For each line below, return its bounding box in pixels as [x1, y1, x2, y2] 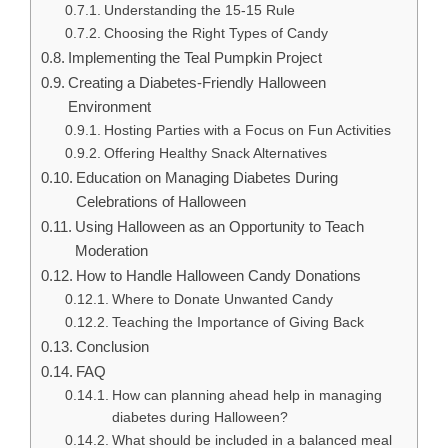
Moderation [75, 242, 149, 260]
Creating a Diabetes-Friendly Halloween [68, 74, 327, 92]
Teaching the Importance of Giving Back [111, 315, 364, 331]
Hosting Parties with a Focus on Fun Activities [103, 123, 391, 139]
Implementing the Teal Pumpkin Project [68, 49, 323, 67]
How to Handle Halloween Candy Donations [76, 267, 362, 285]
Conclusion [76, 338, 150, 356]
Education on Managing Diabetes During [76, 169, 339, 187]
